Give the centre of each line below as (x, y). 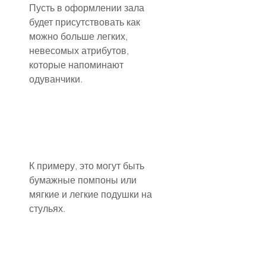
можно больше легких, (80, 36)
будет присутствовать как (86, 22)
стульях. (47, 208)
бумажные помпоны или (84, 180)
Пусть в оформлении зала (88, 7)
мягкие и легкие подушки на (92, 194)
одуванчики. (56, 79)
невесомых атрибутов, (80, 50)
